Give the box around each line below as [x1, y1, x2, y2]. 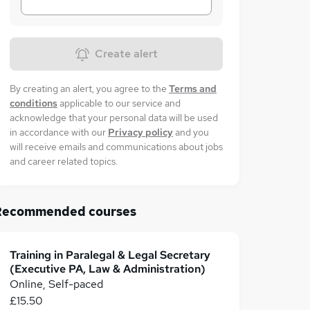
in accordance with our [10, 126, 106, 138]
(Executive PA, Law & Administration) [10, 262, 206, 276]
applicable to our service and [60, 97, 181, 109]
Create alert [94, 46, 158, 61]
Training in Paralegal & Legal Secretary [10, 248, 210, 262]
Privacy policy [108, 126, 173, 138]
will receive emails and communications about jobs [10, 140, 223, 153]
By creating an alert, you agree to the [10, 82, 167, 95]
